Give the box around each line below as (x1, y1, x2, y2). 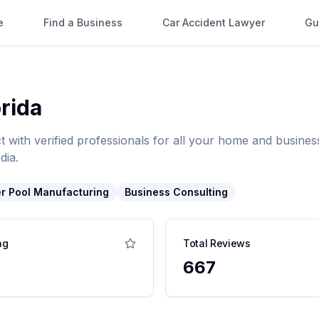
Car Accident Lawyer (162, 16, 265, 28)
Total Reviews (183, 237, 251, 249)
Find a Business (43, 16, 122, 28)
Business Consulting (125, 186, 228, 198)
